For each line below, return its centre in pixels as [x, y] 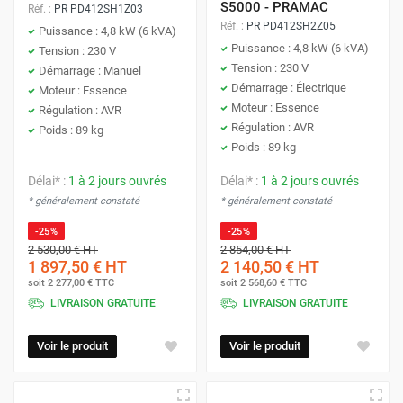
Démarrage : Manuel [90, 71]
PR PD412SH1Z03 [99, 9]
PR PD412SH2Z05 [291, 26]
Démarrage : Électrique [289, 88]
